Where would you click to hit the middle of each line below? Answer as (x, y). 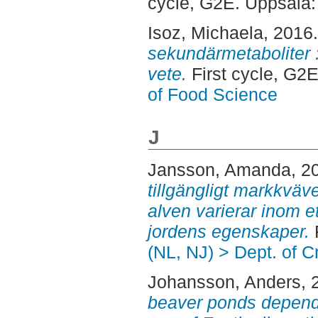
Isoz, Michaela (205, 33)
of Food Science (212, 95)
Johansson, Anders (224, 282)
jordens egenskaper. (228, 232)
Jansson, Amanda (219, 170)
